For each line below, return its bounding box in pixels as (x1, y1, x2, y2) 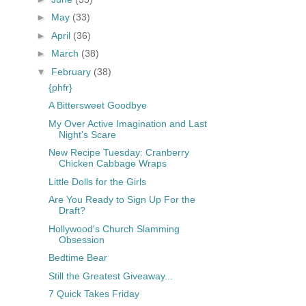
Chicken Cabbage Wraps (58, 158, 167, 169)
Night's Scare (58, 128, 116, 140)
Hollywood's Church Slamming (48, 223, 180, 234)
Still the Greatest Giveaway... (48, 270, 173, 281)
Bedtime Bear (48, 252, 107, 264)
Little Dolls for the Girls (48, 176, 146, 187)
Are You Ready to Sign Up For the (48, 194, 195, 206)
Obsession (58, 234, 105, 245)
